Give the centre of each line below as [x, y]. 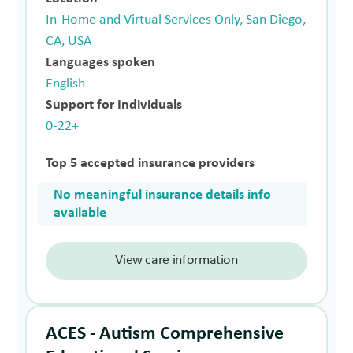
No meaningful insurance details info [163, 195]
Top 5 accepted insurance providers [150, 163]
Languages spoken [101, 62]
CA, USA [69, 41]
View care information [176, 260]
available [80, 213]
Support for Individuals [114, 105]
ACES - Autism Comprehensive [165, 334]
